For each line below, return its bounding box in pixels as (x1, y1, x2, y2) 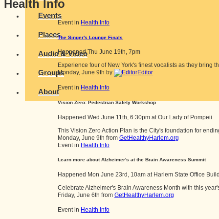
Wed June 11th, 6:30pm (88, 113, 150, 121)
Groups (38, 68, 64, 77)
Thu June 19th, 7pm (88, 48, 140, 56)
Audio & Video (38, 49, 88, 58)
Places (38, 30, 61, 39)
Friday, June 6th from (58, 191, 114, 198)
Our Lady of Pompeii (158, 113, 212, 121)
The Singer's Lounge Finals (58, 34, 123, 40)
